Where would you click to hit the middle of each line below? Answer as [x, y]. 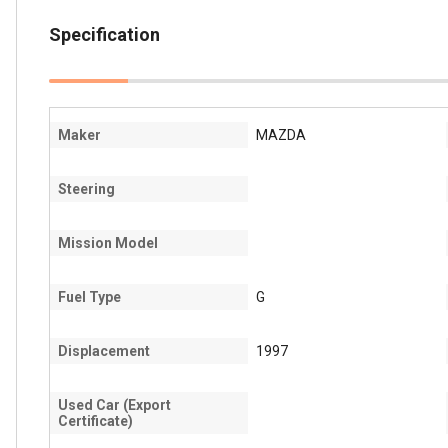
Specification [104, 35]
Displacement [104, 351]
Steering [86, 189]
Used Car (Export [114, 405]
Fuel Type [89, 297]
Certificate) [95, 421]
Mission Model [108, 243]
